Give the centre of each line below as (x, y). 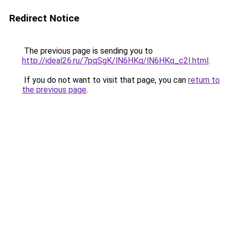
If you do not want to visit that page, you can (105, 80)
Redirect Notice (44, 18)
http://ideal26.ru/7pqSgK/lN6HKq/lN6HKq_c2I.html (115, 61)
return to (204, 80)
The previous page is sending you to (87, 51)
